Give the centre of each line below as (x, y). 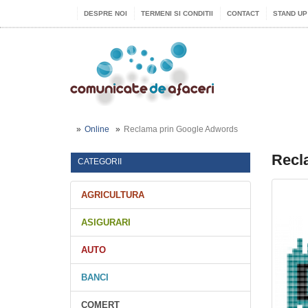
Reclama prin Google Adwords (181, 129)
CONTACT (243, 13)
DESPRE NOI (106, 13)
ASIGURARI (106, 222)
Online (97, 129)
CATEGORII (100, 162)
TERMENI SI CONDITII (177, 13)
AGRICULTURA (113, 195)
